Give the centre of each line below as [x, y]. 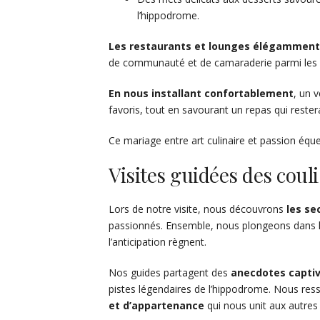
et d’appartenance [156, 306]
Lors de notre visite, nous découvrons [197, 209]
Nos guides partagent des [170, 273]
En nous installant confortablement [201, 94]
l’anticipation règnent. [157, 242]
